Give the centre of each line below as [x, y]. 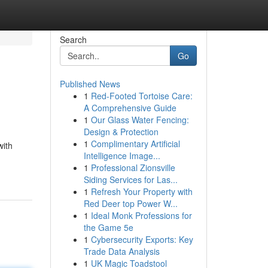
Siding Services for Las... [130, 179]
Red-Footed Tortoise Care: [141, 96]
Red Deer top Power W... [130, 203]
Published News [90, 84]
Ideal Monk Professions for [141, 215]
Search [73, 39]
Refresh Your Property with [141, 191]
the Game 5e [108, 227]
